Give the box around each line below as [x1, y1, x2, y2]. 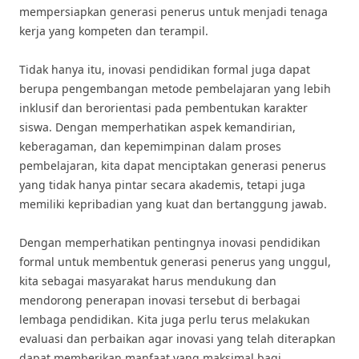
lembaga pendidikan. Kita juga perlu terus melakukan [19, 312, 310, 327]
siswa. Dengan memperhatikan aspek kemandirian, [19, 119, 296, 135]
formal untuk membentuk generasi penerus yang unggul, [19, 254, 331, 269]
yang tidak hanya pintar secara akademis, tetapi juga [19, 177, 305, 192]
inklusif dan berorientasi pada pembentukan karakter [19, 100, 308, 115]
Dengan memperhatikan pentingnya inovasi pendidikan [19, 235, 321, 250]
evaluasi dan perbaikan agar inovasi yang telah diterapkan [19, 331, 336, 346]
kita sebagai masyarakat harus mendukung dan [19, 273, 276, 288]
